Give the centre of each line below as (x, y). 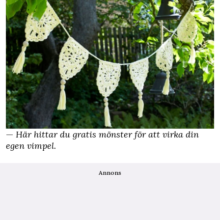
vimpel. (41, 145)
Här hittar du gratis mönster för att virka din (107, 134)
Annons (110, 172)
